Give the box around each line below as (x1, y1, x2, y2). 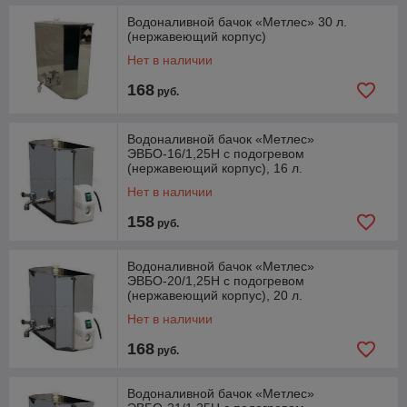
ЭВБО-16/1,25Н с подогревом (127, 146, 304, 161)
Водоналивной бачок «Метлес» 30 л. (127, 15, 347, 29)
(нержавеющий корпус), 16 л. (127, 161, 303, 175)
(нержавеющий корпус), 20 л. (127, 288, 303, 303)
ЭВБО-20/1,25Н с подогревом (127, 273, 304, 288)
